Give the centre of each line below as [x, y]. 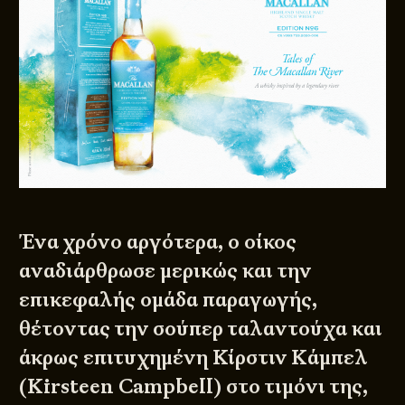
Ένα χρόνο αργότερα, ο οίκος [158, 241]
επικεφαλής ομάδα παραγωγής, [169, 299]
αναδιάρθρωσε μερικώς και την [165, 270]
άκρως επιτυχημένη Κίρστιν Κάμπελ [193, 357]
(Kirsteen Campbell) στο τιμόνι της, [194, 386]
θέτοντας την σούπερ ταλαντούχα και [201, 328]
